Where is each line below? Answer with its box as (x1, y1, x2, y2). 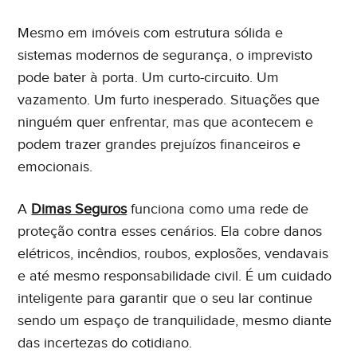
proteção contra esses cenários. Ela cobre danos (18, 222, 323, 240)
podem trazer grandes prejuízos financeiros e (18, 135, 301, 153)
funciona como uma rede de (127, 200, 309, 218)
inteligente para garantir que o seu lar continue (18, 289, 313, 307)
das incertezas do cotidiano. (18, 334, 193, 351)
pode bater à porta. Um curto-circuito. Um (18, 69, 280, 86)
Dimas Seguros (31, 200, 127, 218)
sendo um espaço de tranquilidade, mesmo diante (18, 312, 332, 329)
